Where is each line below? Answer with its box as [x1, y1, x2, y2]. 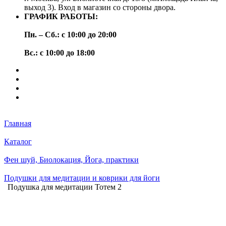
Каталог [4, 137, 32, 146]
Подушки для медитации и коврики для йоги [4, 174, 160, 182]
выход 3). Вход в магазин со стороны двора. [24, 3, 176, 12]
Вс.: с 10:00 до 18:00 [24, 48, 95, 57]
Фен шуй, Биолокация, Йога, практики [4, 155, 139, 164]
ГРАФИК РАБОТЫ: [24, 12, 98, 21]
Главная [4, 119, 31, 128]
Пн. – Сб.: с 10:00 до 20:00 [24, 30, 117, 39]
